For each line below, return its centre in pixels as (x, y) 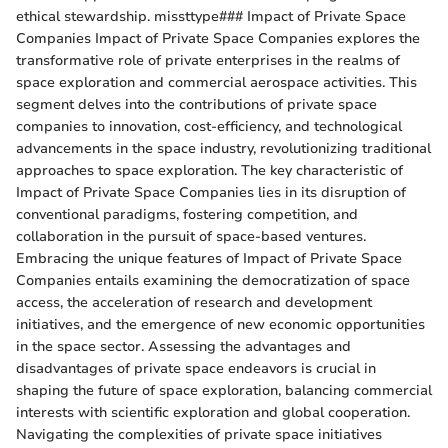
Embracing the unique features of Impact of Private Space (209, 259)
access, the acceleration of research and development (194, 303)
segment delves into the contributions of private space (196, 105)
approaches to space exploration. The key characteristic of (209, 171)
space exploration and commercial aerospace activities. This (216, 83)
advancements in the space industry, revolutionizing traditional (223, 149)
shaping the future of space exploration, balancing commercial (224, 391)
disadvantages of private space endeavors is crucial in (196, 369)
